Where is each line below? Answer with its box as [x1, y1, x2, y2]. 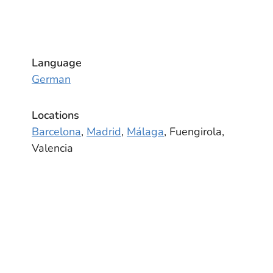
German [32, 72, 71, 87]
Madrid [87, 124, 121, 139]
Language [32, 55, 82, 70]
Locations [32, 108, 79, 122]
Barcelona [32, 124, 81, 139]
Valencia [32, 141, 73, 155]
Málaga [127, 124, 164, 139]
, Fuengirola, [164, 124, 224, 139]
